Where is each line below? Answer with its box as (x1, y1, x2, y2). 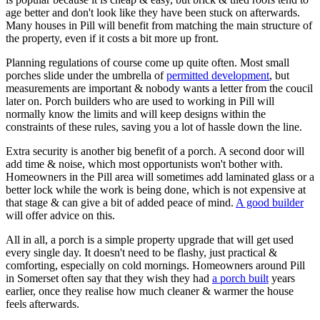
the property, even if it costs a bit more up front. (6, 31, 219, 44)
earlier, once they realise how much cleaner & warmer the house (6, 284, 294, 297)
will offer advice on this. (6, 209, 115, 221)
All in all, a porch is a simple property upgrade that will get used (6, 233, 294, 246)
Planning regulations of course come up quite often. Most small (6, 56, 289, 69)
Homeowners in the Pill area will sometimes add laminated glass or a (6, 170, 314, 183)
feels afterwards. (6, 297, 79, 310)
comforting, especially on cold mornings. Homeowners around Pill (6, 259, 305, 271)
